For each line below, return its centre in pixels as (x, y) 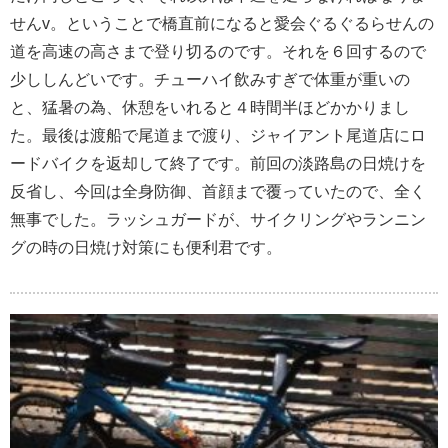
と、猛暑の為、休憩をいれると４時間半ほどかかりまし (210, 108)
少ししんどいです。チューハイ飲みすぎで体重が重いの (210, 80)
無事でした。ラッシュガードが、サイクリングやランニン (218, 220)
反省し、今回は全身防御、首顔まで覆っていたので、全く (218, 192)
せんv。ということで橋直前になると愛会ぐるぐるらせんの (222, 24)
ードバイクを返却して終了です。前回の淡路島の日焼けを (218, 164)
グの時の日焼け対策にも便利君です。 (146, 248)
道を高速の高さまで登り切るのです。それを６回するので (218, 52)
